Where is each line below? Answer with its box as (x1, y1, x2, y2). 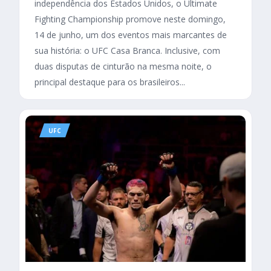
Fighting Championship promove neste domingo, (34, 13, 226, 25)
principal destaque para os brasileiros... (34, 76, 185, 88)
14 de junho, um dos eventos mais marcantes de (34, 28, 227, 41)
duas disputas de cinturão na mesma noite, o (34, 60, 212, 72)
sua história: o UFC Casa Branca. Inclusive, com (34, 44, 220, 56)
